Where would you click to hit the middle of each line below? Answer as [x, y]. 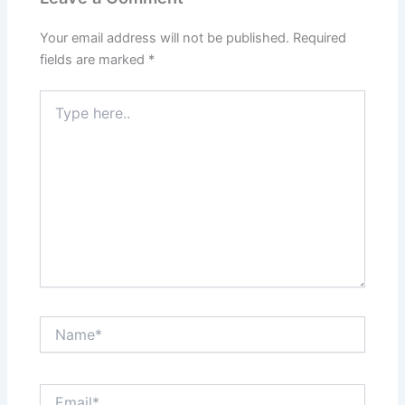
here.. [56, 116]
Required [320, 38]
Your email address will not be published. [165, 38]
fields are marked [94, 60]
